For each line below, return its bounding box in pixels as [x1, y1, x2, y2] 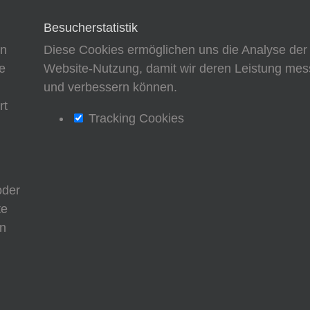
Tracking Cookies [84, 111, 184, 125]
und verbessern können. [43, 80, 177, 94]
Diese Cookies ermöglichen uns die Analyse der [43, 42, 307, 57]
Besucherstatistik [43, 20, 138, 35]
